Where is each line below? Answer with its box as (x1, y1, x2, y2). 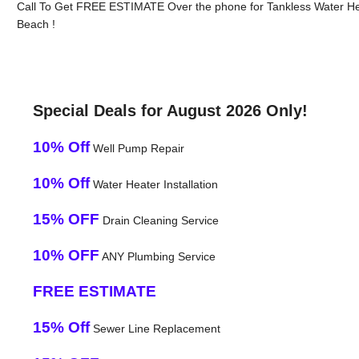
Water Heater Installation (89, 177, 218, 191)
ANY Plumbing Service (99, 249, 216, 263)
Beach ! (16, 17, 55, 30)
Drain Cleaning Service (99, 213, 219, 227)
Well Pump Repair (89, 141, 184, 155)
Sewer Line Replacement (89, 321, 220, 335)
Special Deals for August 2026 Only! (32, 101, 308, 119)
